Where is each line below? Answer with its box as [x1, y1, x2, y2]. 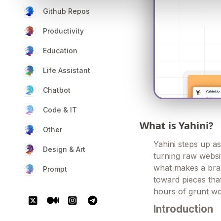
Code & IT [43, 106, 77, 114]
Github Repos [43, 7, 90, 15]
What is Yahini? [140, 118, 214, 132]
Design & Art [43, 145, 85, 153]
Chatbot [43, 86, 71, 94]
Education [43, 46, 77, 55]
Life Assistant [43, 66, 90, 74]
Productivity [43, 27, 84, 35]
